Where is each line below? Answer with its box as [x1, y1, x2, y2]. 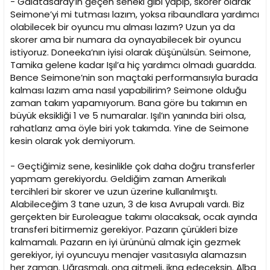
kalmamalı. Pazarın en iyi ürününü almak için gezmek [10, 236, 240, 249]
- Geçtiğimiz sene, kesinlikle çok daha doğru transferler [10, 160, 255, 173]
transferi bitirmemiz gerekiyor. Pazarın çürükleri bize [10, 223, 238, 236]
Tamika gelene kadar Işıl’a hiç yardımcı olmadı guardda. [10, 58, 256, 72]
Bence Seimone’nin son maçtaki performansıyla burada [10, 71, 258, 84]
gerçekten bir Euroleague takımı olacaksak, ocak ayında [10, 210, 257, 224]
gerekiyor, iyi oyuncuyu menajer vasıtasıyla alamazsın [10, 248, 246, 262]
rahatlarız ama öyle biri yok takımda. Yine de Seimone [10, 122, 249, 135]
